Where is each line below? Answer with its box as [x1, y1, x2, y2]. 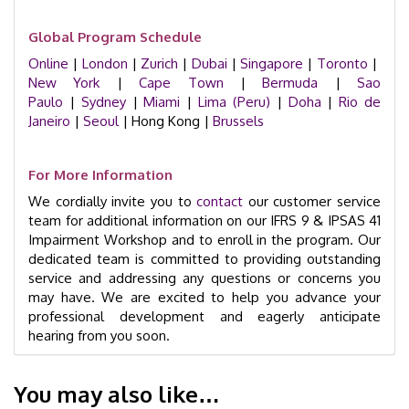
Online [28, 55, 68, 72]
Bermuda [262, 74, 319, 91]
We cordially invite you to [28, 193, 197, 210]
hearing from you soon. [28, 327, 170, 344]
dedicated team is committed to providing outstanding [28, 250, 381, 267]
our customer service [243, 193, 381, 210]
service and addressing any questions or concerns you [28, 269, 381, 287]
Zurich [141, 55, 179, 72]
